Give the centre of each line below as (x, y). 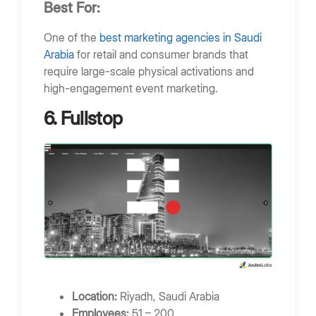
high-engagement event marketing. (131, 88)
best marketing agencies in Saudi (181, 37)
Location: (95, 297)
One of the (72, 37)
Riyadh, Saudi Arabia (168, 297)
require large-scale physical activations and (149, 71)
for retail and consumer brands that (161, 54)
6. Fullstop (83, 119)
